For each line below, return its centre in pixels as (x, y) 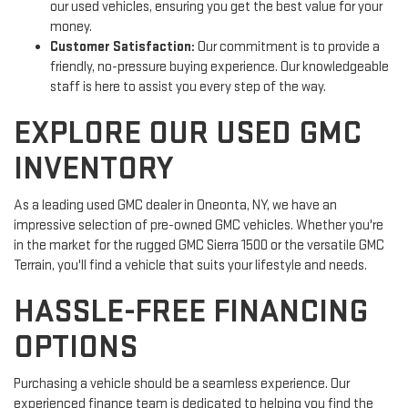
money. (71, 27)
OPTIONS (76, 348)
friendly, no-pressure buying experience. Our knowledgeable (219, 67)
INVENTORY (93, 169)
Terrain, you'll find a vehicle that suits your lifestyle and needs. (190, 266)
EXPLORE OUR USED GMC (188, 134)
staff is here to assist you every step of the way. (188, 87)
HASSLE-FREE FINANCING (191, 312)
